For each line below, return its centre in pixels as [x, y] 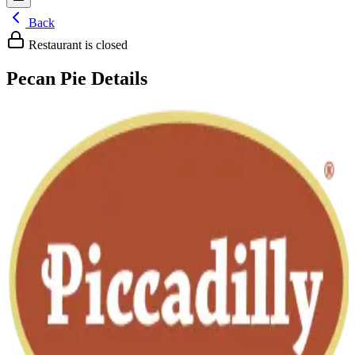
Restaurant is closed [76, 45]
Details [117, 78]
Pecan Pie [46, 78]
